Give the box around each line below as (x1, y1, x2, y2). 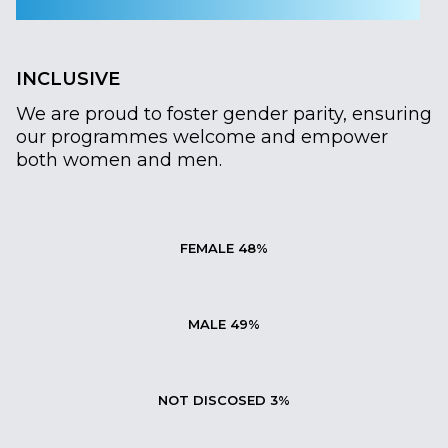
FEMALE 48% (180, 239, 268, 256)
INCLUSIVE (16, 67, 120, 90)
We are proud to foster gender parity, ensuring (16, 102, 432, 125)
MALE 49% (188, 315, 260, 332)
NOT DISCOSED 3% (158, 391, 290, 408)
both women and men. (16, 148, 222, 171)
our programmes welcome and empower (16, 125, 388, 148)
